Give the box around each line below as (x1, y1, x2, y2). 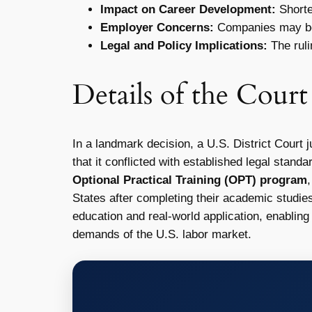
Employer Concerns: (100, 21, 214, 35)
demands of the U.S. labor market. (72, 227, 251, 241)
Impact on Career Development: (100, 3, 276, 17)
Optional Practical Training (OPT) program (72, 173, 307, 187)
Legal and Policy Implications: (100, 39, 267, 53)
